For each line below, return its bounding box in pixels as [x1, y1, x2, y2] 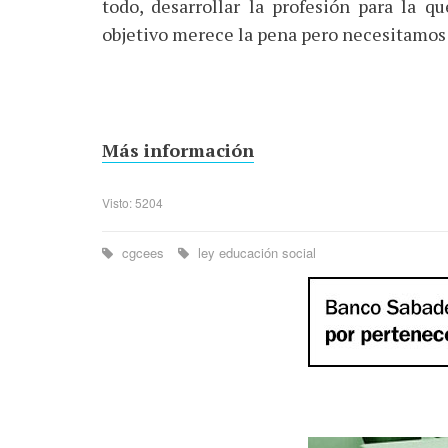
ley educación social [194, 243, 316, 262]
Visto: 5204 [102, 194, 163, 211]
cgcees [118, 243, 168, 262]
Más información [102, 138, 254, 162]
